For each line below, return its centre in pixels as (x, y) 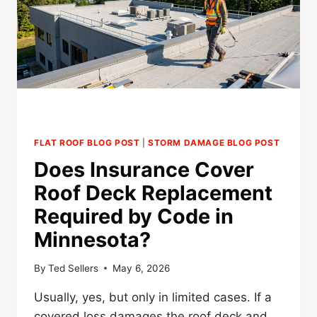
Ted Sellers (74, 268)
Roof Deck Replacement (153, 193)
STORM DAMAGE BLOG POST (214, 143)
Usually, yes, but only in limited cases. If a (153, 297)
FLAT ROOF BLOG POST (87, 143)
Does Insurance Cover (144, 170)
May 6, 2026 (142, 268)
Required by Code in (134, 217)
